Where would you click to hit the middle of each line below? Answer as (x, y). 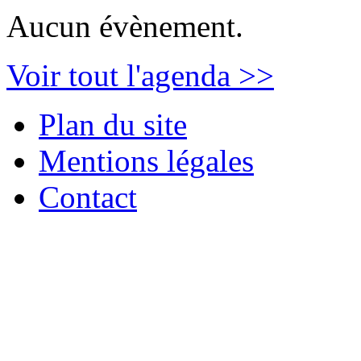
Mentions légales (146, 160)
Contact (88, 197)
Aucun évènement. (125, 26)
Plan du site (113, 124)
